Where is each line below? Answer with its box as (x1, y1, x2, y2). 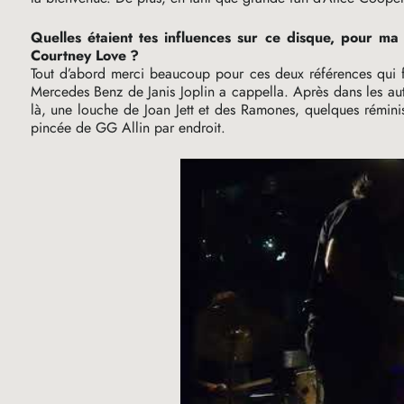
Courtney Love (30, 45, 126, 67)
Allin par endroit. (116, 117, 225, 139)
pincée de (30, 117, 96, 139)
